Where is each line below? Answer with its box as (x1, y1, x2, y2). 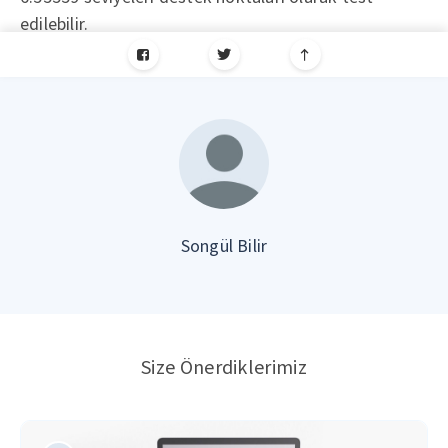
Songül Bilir (180, 234, 268, 257)
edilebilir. (20, 12, 89, 35)
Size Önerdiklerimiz (141, 354, 307, 379)
